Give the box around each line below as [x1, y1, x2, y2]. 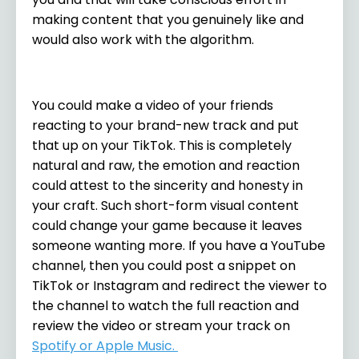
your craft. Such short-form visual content [32, 196, 299, 215]
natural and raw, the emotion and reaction [32, 155, 300, 175]
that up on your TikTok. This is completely [32, 135, 292, 155]
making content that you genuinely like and [32, 10, 304, 29]
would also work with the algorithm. [32, 30, 257, 49]
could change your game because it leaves [32, 216, 302, 235]
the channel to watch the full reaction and [32, 296, 299, 315]
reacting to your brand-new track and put [32, 115, 299, 135]
